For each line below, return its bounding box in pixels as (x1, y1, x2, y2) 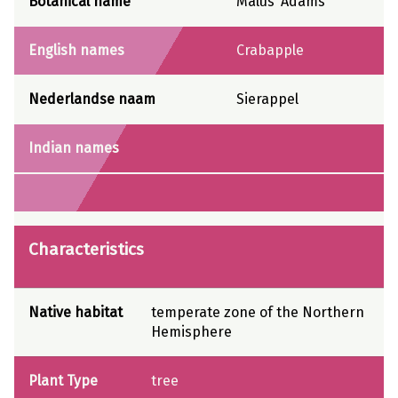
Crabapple (236, 42, 304, 60)
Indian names (28, 139, 119, 157)
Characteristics (28, 239, 144, 260)
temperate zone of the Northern (151, 303, 364, 321)
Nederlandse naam (28, 91, 155, 108)
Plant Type (28, 371, 98, 389)
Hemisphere (151, 322, 232, 340)
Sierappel (236, 91, 298, 108)
